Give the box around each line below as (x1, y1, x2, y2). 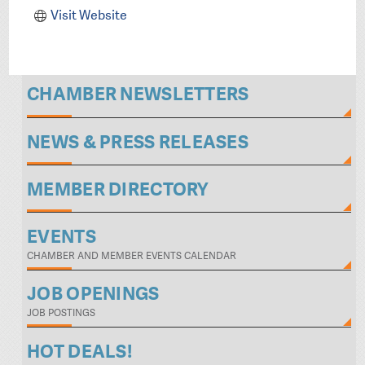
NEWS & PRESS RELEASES (27, 130, 248, 154)
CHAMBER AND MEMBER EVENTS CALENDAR (27, 248, 237, 262)
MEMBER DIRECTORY (27, 177, 209, 201)
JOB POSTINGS (27, 306, 96, 320)
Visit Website (50, 6, 127, 24)
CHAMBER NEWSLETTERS (27, 82, 249, 107)
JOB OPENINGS (27, 282, 160, 306)
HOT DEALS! (27, 339, 132, 363)
